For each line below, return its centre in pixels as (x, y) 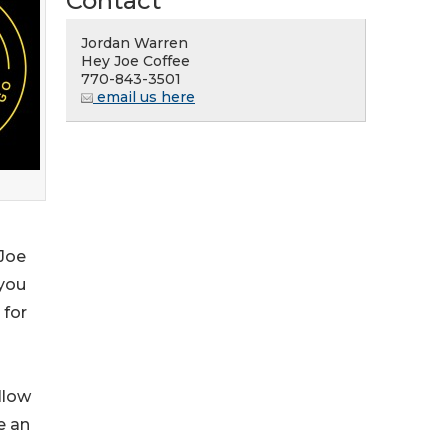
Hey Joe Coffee (135, 61)
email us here (144, 97)
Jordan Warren (134, 43)
